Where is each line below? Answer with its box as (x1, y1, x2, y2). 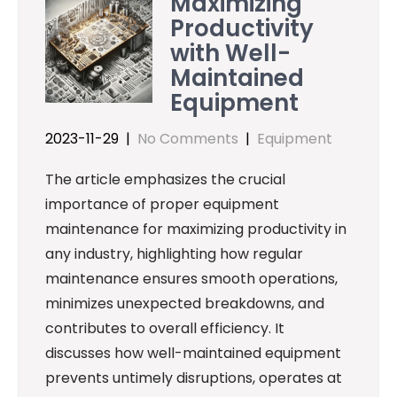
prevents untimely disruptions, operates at (45, 367, 342, 388)
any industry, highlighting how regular (45, 243, 303, 264)
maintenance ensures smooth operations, (45, 268, 338, 289)
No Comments (137, 128, 238, 149)
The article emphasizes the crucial (45, 168, 285, 190)
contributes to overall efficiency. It (45, 317, 284, 339)
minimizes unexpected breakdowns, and (45, 292, 324, 314)
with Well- (170, 36, 292, 69)
